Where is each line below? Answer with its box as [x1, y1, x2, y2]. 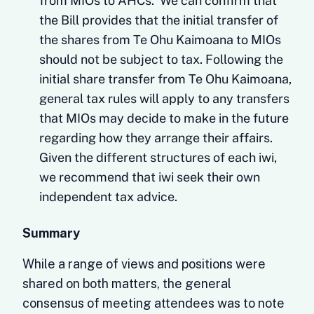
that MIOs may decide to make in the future [39, 111, 289, 125]
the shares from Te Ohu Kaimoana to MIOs [39, 32, 281, 47]
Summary [22, 226, 80, 240]
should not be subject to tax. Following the [39, 52, 283, 67]
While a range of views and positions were [22, 257, 266, 271]
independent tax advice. [39, 189, 177, 204]
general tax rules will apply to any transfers [39, 91, 289, 106]
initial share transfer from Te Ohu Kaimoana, [39, 71, 292, 86]
